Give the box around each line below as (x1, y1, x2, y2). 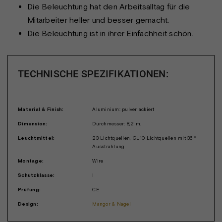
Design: (18, 201, 38, 207)
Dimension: (18, 120, 48, 126)
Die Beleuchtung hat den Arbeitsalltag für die (27, 1, 190, 11)
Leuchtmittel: (18, 135, 55, 141)
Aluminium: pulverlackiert (92, 106, 155, 112)
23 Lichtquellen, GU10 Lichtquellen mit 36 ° (92, 135, 196, 141)
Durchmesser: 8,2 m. (92, 120, 142, 126)
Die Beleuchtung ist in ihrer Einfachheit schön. (27, 28, 193, 38)
